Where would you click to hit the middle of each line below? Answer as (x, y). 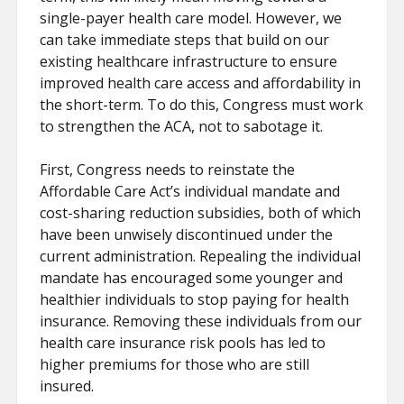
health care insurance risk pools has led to (183, 343)
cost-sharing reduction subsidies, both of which (201, 213)
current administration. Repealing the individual (201, 256)
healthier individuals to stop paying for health (195, 299)
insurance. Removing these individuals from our (201, 321)
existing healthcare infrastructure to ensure (189, 61)
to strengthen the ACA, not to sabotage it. (182, 126)
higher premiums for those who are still (175, 364)
